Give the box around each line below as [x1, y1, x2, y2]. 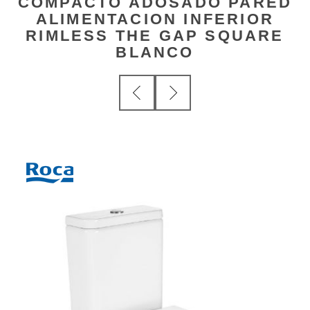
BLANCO [116, 43, 194, 61]
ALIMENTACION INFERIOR [35, 10, 275, 28]
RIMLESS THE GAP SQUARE [26, 26, 284, 44]
